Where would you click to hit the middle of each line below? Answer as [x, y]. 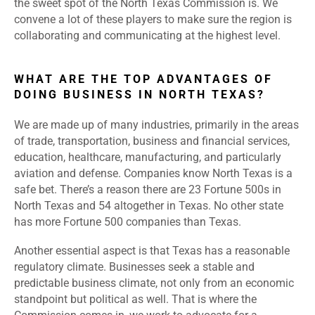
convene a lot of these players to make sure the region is [153, 20]
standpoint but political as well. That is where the [135, 300]
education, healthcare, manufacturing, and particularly [148, 157]
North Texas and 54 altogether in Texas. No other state [149, 206]
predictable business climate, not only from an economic [154, 283]
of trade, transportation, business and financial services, [152, 141]
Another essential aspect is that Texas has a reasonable [152, 251]
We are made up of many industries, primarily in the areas [156, 125]
